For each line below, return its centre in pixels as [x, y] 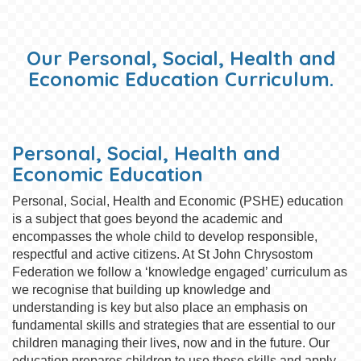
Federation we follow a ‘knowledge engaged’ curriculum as [180, 272]
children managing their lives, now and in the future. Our [171, 343]
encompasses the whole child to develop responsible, [165, 237]
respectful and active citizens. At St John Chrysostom [162, 254]
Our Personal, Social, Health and [180, 58]
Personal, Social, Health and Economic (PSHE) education [178, 201]
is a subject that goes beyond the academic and [147, 219]
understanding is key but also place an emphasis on [160, 307]
